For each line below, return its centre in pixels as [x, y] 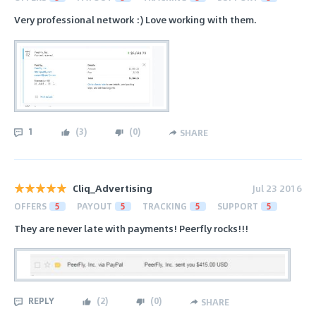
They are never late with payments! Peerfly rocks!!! [131, 228]
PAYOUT [95, 206]
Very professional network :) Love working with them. [135, 20]
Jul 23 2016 [277, 188]
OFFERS [30, 206]
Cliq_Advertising [113, 188]
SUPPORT [238, 206]
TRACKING [165, 206]
